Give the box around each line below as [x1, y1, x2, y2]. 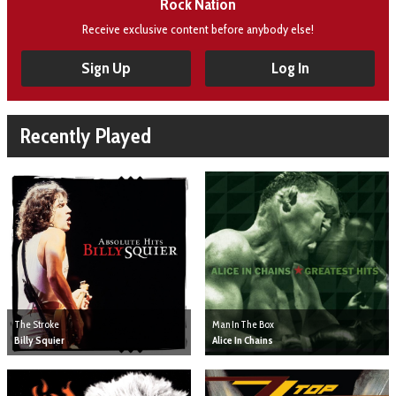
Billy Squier [14, 332, 65, 346]
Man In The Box [212, 316, 274, 331]
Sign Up [81, 58, 131, 79]
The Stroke [14, 316, 59, 331]
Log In [270, 58, 309, 79]
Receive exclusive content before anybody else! [82, 20, 314, 37]
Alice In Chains [212, 332, 273, 346]
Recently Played [20, 122, 151, 148]
